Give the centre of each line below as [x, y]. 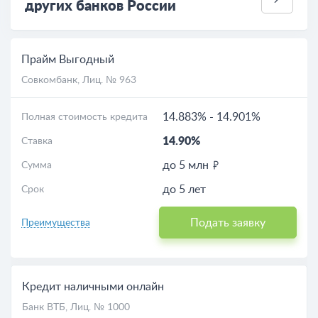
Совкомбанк [49, 80]
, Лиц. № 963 [107, 80]
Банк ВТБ [44, 307]
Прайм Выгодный [68, 60]
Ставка [37, 141]
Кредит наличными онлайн [93, 287]
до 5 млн [187, 165]
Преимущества [56, 223]
